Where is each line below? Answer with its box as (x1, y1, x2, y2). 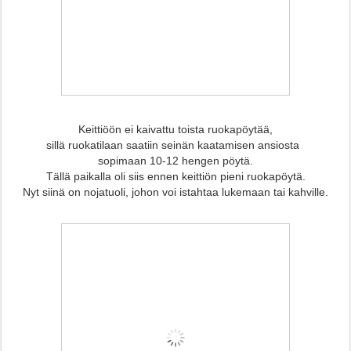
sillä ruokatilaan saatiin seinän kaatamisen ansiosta (45, 139, 306, 152)
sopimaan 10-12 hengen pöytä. (98, 154, 253, 168)
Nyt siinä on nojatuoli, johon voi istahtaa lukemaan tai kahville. (23, 186, 328, 199)
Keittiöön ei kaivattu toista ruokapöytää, (78, 123, 276, 136)
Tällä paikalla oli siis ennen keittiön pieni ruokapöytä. (45, 170, 306, 183)
